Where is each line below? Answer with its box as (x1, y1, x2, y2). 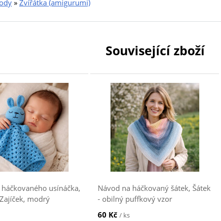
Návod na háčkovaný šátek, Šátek (98, 183, 211, 193)
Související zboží (106, 41, 205, 59)
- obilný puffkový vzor (98, 194, 173, 204)
